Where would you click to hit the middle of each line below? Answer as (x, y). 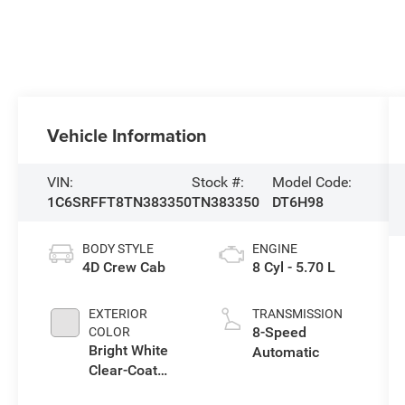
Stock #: (218, 182)
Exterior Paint (133, 390)
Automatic (285, 352)
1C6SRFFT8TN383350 (120, 202)
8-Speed (279, 332)
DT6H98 (297, 202)
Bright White (129, 350)
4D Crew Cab (124, 267)
